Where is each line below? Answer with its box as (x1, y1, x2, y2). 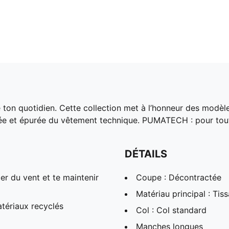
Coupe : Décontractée (136, 172, 221, 182)
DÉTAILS (125, 147, 167, 160)
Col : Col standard (136, 204, 207, 215)
